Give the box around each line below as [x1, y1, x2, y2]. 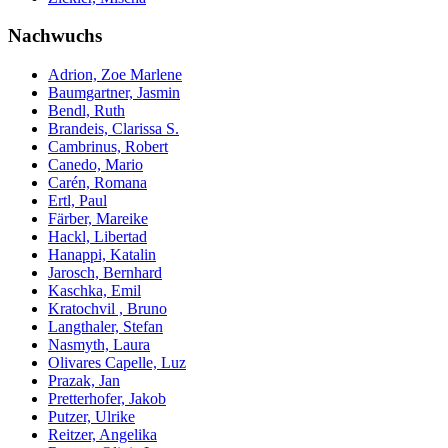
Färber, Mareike [48, 210, 148, 228]
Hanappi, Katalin [48, 246, 156, 264]
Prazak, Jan [48, 372, 120, 390]
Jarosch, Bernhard [48, 264, 162, 282]
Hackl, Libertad [48, 228, 147, 246]
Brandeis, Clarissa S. [48, 120, 179, 138]
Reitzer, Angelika [48, 426, 157, 444]
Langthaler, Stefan [48, 318, 163, 336]
